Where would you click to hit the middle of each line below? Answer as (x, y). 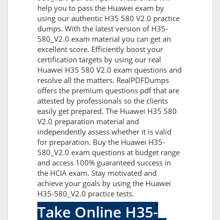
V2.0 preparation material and (88, 122)
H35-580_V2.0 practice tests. (86, 194)
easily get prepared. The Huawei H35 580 (107, 111)
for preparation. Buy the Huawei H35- (101, 142)
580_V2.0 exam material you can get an (104, 39)
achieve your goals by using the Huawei (104, 183)
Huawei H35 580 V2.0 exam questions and (110, 70)
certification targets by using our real (99, 60)
